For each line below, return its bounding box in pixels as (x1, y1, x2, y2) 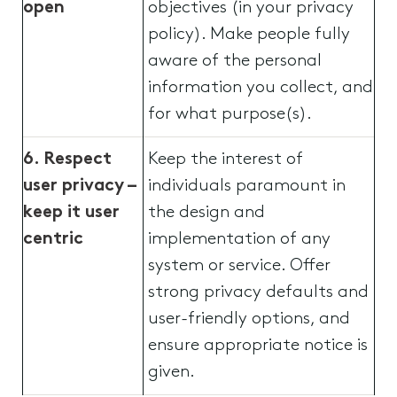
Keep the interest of (148, 151, 303, 168)
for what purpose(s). (148, 105, 312, 123)
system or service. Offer (148, 257, 331, 275)
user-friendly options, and (148, 310, 350, 328)
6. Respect (23, 151, 112, 168)
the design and (148, 204, 265, 222)
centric (23, 230, 83, 248)
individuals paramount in (148, 177, 346, 195)
